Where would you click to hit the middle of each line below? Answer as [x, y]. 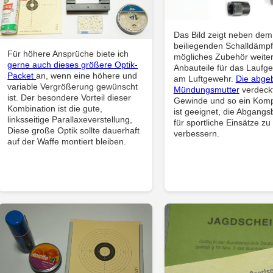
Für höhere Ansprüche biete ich [68, 53]
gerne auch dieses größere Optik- [73, 64]
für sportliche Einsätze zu [222, 122]
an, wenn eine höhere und [87, 75]
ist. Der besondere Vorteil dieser [69, 97]
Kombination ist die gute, [55, 108]
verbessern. [196, 133]
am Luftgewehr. [204, 78]
